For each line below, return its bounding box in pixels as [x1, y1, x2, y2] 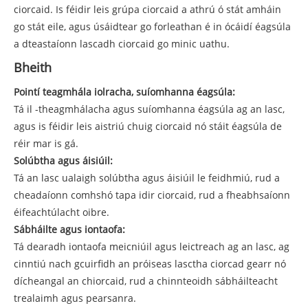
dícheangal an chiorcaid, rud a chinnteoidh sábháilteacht [14, 274, 278, 288]
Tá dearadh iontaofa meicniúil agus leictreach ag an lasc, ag [14, 240, 289, 254]
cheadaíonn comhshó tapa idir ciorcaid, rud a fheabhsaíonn [14, 188, 290, 202]
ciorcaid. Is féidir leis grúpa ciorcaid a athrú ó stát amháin [14, 3, 281, 16]
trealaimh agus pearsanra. [14, 291, 136, 305]
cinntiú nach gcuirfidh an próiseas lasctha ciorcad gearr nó [14, 257, 286, 271]
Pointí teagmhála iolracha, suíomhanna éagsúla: [14, 85, 235, 99]
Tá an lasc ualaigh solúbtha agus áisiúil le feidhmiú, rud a [14, 171, 280, 185]
